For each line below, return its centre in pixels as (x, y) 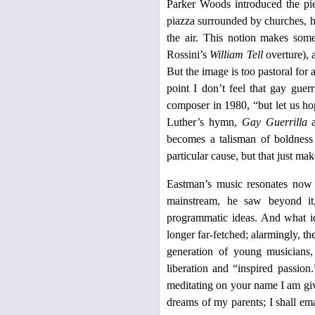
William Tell (236, 54)
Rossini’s (188, 54)
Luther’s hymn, (204, 122)
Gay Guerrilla (274, 122)
